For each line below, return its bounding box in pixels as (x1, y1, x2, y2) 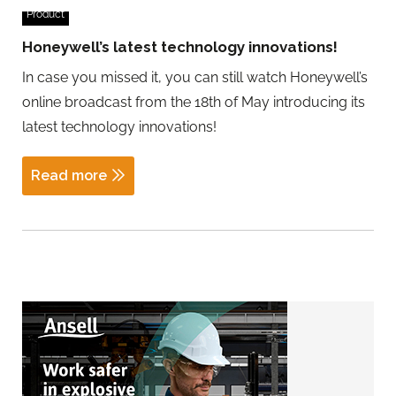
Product (27, 7, 65, 20)
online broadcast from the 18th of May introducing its (22, 93, 365, 110)
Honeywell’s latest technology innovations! (22, 37, 338, 56)
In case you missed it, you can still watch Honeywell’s (22, 68, 368, 86)
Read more (31, 166, 107, 184)
